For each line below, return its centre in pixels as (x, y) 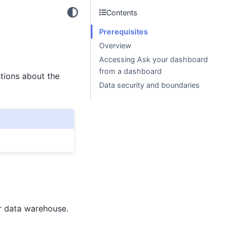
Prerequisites (123, 32)
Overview (115, 45)
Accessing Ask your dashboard (154, 59)
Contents (122, 12)
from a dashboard (130, 71)
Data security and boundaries (149, 85)
